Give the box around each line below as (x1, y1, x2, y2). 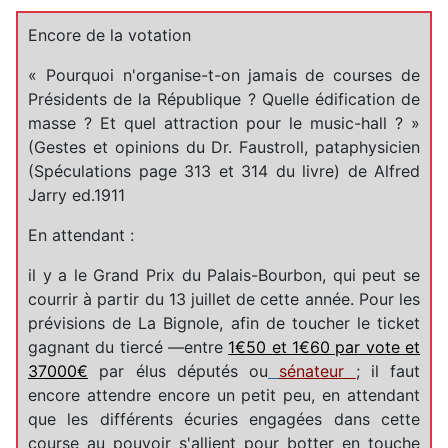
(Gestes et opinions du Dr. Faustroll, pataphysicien (28, 136, 420, 157)
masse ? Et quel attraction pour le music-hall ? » (28, 112, 420, 133)
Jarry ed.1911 (28, 184, 125, 205)
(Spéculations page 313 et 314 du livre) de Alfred (28, 160, 420, 181)
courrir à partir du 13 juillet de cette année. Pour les (28, 288, 420, 309)
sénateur (279, 360, 356, 381)
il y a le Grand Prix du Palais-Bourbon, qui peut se (28, 264, 420, 285)
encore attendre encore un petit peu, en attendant (28, 384, 420, 405)
